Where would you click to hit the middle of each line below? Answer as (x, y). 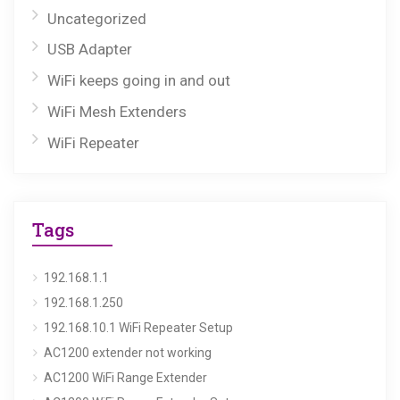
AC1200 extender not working (128, 352)
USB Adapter (90, 50)
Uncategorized (97, 18)
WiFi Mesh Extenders (117, 112)
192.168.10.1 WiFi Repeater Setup (138, 327)
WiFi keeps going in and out (139, 81)
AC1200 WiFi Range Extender (125, 377)
